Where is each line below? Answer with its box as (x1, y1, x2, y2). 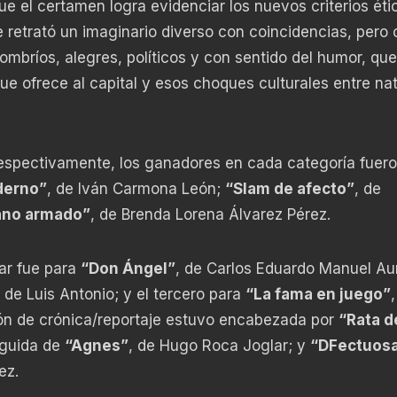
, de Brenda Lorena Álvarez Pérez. (90, 205, 331, 223)
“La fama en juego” (245, 284, 391, 303)
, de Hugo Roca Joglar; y (128, 336, 310, 354)
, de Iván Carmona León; (46, 179, 225, 198)
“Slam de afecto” (224, 179, 354, 198)
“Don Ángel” (80, 259, 175, 277)
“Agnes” (64, 336, 128, 354)
